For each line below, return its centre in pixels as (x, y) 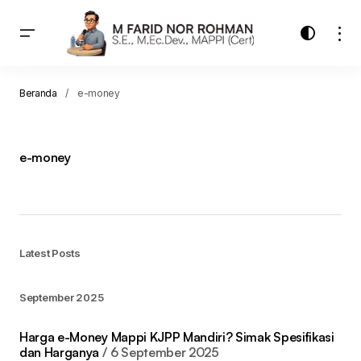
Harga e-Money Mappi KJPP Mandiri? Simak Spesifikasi (177, 337)
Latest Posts (50, 253)
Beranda (38, 93)
